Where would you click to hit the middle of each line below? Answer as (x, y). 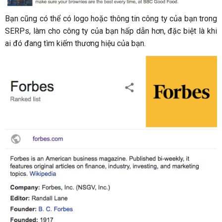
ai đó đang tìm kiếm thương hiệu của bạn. (75, 44)
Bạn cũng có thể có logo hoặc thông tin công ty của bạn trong (111, 19)
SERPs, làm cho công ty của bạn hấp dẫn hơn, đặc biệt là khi (111, 31)
